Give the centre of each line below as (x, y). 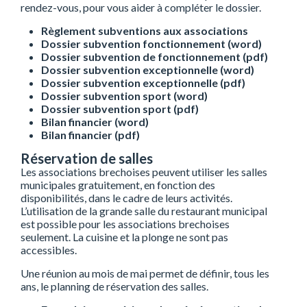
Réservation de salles (87, 158)
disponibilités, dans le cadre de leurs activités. (126, 198)
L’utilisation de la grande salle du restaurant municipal (144, 211)
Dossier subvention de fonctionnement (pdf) (155, 57)
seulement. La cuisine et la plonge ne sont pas (124, 237)
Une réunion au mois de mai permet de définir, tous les (145, 273)
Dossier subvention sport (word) (124, 96)
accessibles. (49, 250)
